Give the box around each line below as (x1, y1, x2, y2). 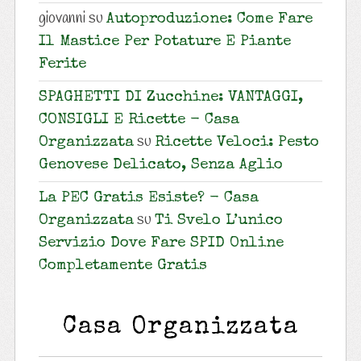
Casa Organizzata (62, 316, 299, 341)
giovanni (38, 8, 85, 30)
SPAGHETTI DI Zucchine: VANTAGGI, (38, 90, 303, 106)
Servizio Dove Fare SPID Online (38, 236, 284, 252)
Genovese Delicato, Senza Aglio (38, 158, 283, 174)
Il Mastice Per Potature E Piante (38, 35, 291, 51)
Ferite (38, 57, 86, 73)
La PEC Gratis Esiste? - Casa (38, 191, 259, 207)
